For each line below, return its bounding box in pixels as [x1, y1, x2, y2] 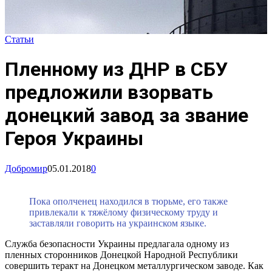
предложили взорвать [5, 81, 213, 104]
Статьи [5, 33, 34, 44]
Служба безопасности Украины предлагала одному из [5, 238, 229, 249]
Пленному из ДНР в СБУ [5, 58, 228, 81]
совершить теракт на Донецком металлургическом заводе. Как [5, 260, 263, 271]
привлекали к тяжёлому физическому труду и [29, 206, 218, 217]
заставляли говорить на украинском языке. [29, 217, 206, 228]
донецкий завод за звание [5, 104, 248, 127]
